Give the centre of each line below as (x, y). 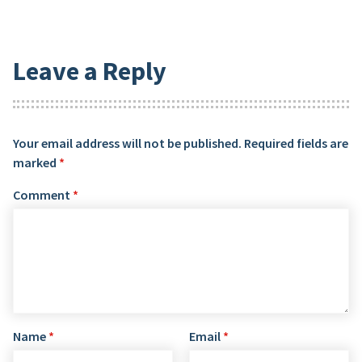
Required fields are (296, 143)
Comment (43, 194)
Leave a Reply (90, 72)
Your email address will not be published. (127, 143)
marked (36, 162)
